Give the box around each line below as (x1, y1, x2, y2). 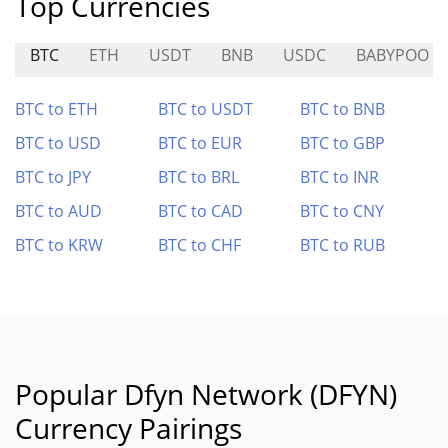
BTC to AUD (15, 200, 102, 222)
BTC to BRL (157, 166, 239, 188)
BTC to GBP (300, 132, 386, 154)
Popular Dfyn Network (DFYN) (15, 375, 397, 413)
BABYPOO (356, 44, 429, 66)
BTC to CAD (157, 200, 243, 222)
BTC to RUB (300, 234, 386, 256)
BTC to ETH (15, 98, 98, 120)
